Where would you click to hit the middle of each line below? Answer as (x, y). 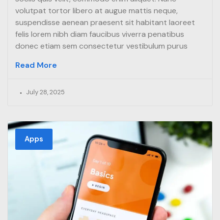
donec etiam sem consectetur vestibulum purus (101, 46)
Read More (36, 65)
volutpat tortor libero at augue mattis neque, (96, 10)
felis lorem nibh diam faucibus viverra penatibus (100, 34)
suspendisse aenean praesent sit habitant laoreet (105, 22)
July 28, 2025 (45, 92)
